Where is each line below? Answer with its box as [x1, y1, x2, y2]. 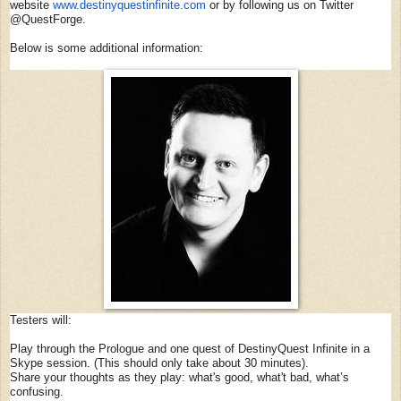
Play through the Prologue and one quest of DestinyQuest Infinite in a [10, 341, 370, 355]
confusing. [10, 384, 64, 398]
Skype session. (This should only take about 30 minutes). [10, 355, 309, 370]
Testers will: [10, 312, 72, 327]
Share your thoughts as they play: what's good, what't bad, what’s [10, 370, 349, 384]
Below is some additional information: [10, 40, 203, 55]
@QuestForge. [10, 12, 86, 26]
